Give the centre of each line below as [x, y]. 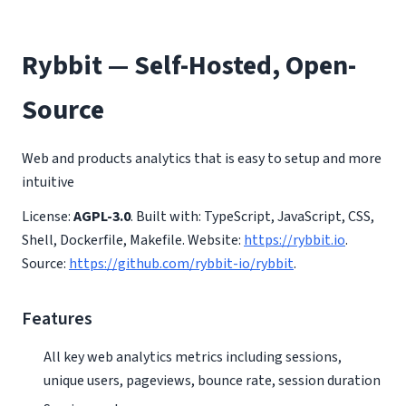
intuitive [48, 182]
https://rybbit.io [295, 240]
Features [57, 319]
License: [48, 217]
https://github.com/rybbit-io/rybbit [181, 264]
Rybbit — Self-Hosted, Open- [189, 66]
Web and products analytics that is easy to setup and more [202, 159]
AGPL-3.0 [102, 217]
